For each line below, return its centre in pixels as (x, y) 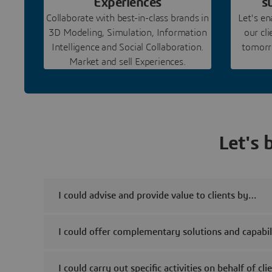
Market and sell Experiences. (127, 62)
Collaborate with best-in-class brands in (128, 18)
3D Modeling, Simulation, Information (127, 32)
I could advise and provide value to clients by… (157, 195)
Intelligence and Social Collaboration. (127, 47)
